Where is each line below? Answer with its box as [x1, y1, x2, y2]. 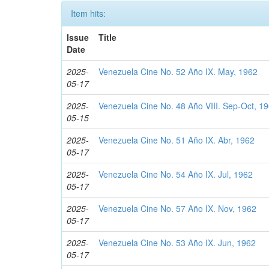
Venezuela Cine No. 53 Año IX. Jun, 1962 [98, 237, 256, 249]
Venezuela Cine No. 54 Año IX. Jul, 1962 [98, 168, 253, 180]
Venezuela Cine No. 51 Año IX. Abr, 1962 [98, 134, 255, 146]
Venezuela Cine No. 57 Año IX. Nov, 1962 [98, 202, 257, 214]
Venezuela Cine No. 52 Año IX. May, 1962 [98, 65, 258, 77]
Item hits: [71, 7, 106, 19]
